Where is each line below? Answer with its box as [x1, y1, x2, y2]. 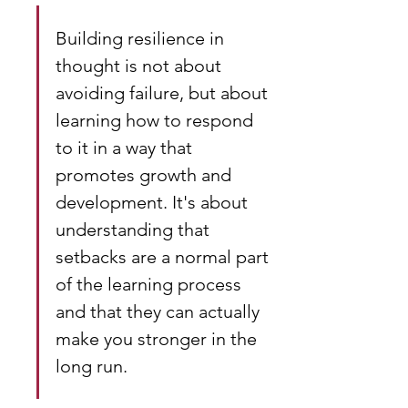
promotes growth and [56, 164, 236, 186]
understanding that [56, 219, 214, 240]
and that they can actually [56, 301, 264, 322]
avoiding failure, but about [56, 82, 272, 104]
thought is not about [56, 55, 226, 76]
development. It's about [56, 191, 252, 213]
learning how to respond [56, 109, 258, 131]
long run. [56, 355, 127, 377]
